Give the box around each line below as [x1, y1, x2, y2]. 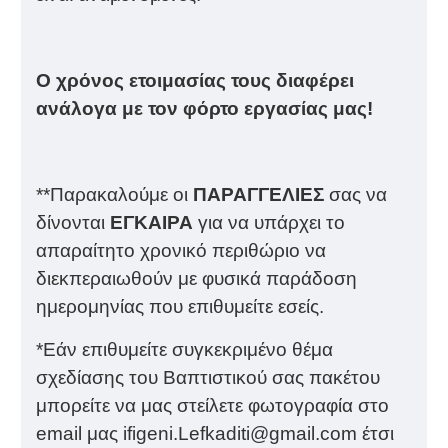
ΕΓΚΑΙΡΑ [110, 211, 193, 233]
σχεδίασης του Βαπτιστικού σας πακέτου [36, 366, 380, 388]
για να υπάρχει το [193, 211, 345, 233]
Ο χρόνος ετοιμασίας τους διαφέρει [36, 69, 354, 91]
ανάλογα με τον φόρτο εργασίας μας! [36, 97, 373, 119]
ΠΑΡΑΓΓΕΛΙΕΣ [193, 183, 324, 205]
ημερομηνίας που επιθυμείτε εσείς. [36, 295, 324, 317]
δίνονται [36, 211, 110, 233]
